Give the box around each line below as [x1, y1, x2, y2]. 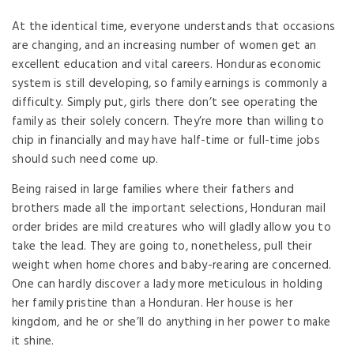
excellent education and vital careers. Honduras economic [12, 55, 322, 74]
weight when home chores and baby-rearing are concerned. [12, 255, 332, 275]
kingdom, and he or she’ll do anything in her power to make [12, 312, 331, 332]
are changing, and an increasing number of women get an [12, 36, 317, 55]
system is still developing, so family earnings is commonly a [12, 73, 327, 93]
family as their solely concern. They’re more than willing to [12, 111, 324, 131]
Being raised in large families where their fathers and [12, 179, 295, 199]
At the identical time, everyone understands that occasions [12, 17, 336, 36]
